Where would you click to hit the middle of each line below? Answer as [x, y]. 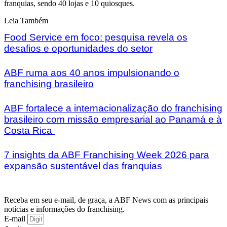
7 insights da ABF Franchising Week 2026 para [107, 155]
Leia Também [26, 21]
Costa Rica [29, 131]
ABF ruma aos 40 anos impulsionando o [92, 73]
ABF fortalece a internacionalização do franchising [113, 108]
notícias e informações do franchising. [64, 209]
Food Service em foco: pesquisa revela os [96, 37]
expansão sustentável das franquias [83, 166]
